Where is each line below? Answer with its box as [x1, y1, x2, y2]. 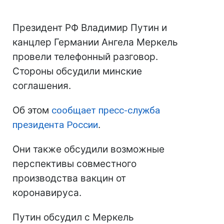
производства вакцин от [12, 172, 126, 184]
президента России [12, 119, 98, 131]
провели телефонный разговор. [12, 51, 158, 63]
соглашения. [12, 80, 71, 92]
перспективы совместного [12, 158, 136, 170]
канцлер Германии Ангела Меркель [12, 36, 178, 48]
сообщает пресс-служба [51, 104, 160, 116]
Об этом [12, 104, 51, 116]
